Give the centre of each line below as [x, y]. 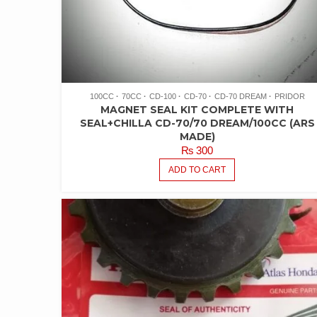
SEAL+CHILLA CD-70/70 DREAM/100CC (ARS [197, 123]
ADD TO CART [197, 170]
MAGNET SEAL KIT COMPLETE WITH [197, 110]
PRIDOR [289, 97]
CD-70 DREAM [240, 97]
